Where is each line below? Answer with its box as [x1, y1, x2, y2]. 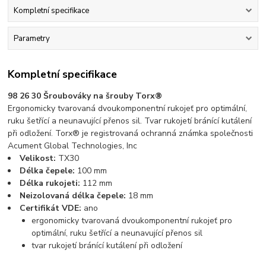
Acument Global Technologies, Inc [8, 140, 138, 151]
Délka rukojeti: [20, 177, 83, 189]
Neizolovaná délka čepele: [20, 189, 129, 201]
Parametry [13, 33, 50, 45]
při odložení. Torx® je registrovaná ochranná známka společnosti [8, 127, 254, 139]
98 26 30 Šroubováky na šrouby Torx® [8, 90, 163, 102]
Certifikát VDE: [20, 202, 84, 214]
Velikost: [20, 152, 59, 164]
